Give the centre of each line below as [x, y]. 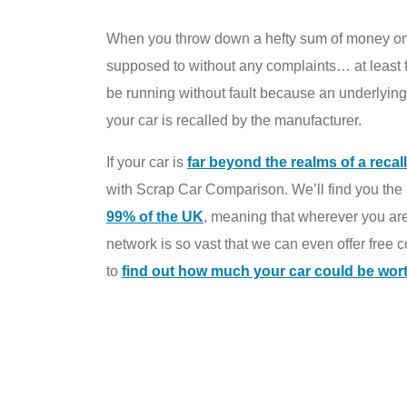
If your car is [147, 162]
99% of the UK [155, 217]
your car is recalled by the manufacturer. [234, 120]
